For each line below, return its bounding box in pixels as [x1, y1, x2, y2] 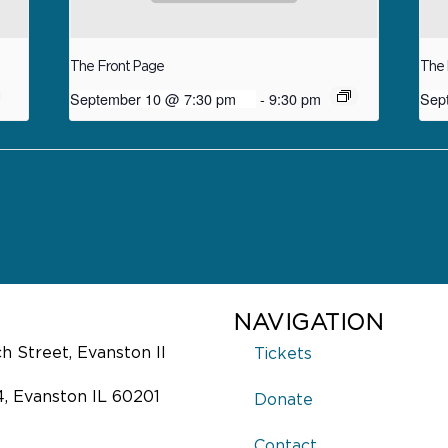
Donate [254, 392, 313, 408]
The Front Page [70, 60, 165, 75]
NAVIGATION [234, 312, 383, 334]
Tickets [254, 346, 312, 362]
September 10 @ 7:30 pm [70, 88, 237, 110]
